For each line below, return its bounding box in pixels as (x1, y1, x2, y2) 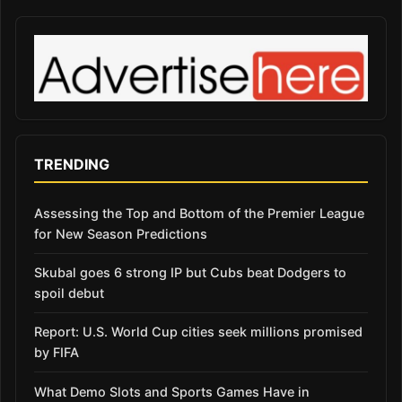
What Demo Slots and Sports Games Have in (34, 383, 310, 399)
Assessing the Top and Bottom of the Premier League (34, 205, 364, 221)
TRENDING (34, 154, 109, 173)
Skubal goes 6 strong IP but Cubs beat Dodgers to (34, 265, 346, 281)
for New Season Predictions (34, 225, 207, 241)
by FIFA (34, 345, 79, 361)
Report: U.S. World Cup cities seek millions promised (34, 324, 363, 340)
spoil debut (34, 285, 104, 301)
